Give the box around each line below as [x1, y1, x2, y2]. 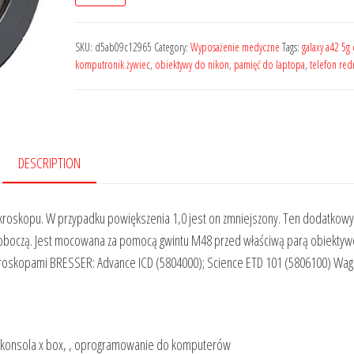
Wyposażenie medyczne [190, 40, 280, 55]
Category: [153, 40, 190, 55]
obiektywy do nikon [154, 57, 229, 72]
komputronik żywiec [74, 57, 150, 72]
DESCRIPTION [18, 153, 81, 172]
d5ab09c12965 [94, 40, 152, 55]
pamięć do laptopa [233, 57, 305, 72]
